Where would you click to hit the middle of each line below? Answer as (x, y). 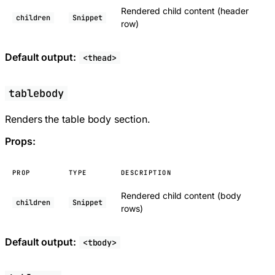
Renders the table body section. (78, 119)
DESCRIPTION (146, 172)
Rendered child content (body (181, 195)
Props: (20, 141)
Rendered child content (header (185, 10)
